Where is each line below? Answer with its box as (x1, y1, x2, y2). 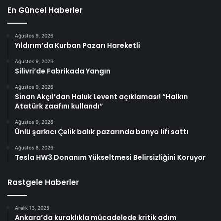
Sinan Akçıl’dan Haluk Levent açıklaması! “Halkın (15, 91, 188, 102)
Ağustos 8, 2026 (15, 144, 53, 150)
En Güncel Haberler (7, 4, 82, 15)
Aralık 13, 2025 (15, 204, 49, 211)
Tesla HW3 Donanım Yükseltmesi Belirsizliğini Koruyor (15, 152, 206, 162)
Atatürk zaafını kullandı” (15, 101, 103, 111)
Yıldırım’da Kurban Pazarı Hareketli (15, 40, 140, 50)
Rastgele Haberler (7, 177, 79, 187)
